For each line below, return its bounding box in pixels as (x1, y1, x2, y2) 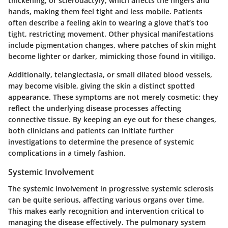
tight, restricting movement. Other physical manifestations (8, 29, 214, 39)
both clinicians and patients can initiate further (8, 126, 174, 136)
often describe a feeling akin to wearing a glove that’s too (8, 18, 209, 28)
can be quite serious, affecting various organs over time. (8, 194, 204, 205)
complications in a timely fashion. (8, 148, 126, 158)
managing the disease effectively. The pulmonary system (8, 217, 206, 227)
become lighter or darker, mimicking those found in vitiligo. (8, 51, 216, 62)
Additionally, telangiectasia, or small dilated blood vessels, (8, 70, 212, 80)
